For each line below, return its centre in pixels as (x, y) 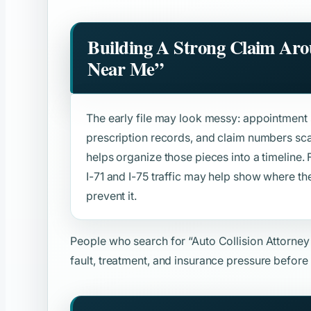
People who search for (129, 241)
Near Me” (125, 69)
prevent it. (111, 195)
